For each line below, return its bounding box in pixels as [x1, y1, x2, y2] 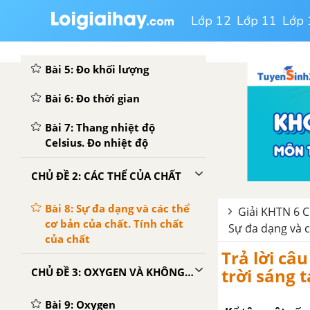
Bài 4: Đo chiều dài [45, 33, 141, 47]
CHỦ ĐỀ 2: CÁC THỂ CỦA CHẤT [31, 169, 181, 183]
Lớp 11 [237, 12, 277, 29]
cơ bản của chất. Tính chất [45, 217, 183, 230]
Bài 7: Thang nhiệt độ [45, 120, 155, 134]
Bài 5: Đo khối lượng [45, 62, 149, 76]
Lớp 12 [191, 12, 231, 29]
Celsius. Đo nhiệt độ [45, 136, 148, 149]
